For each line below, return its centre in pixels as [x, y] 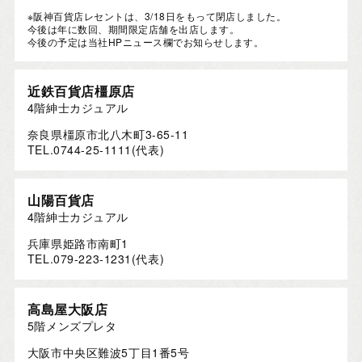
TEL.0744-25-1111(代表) [96, 150]
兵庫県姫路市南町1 [78, 244]
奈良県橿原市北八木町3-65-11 [108, 135]
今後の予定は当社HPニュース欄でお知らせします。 [145, 42]
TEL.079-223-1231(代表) [96, 259]
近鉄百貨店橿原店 [81, 91]
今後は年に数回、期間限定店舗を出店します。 [133, 29]
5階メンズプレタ [72, 326]
